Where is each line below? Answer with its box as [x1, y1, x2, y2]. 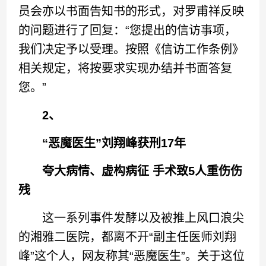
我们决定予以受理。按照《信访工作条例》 [18, 42, 245, 56]
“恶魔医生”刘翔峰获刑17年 [42, 136, 186, 150]
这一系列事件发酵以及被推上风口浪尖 [18, 211, 245, 224]
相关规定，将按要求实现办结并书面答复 [18, 61, 233, 75]
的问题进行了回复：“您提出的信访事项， [18, 23, 237, 37]
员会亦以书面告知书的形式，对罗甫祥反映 [18, 4, 245, 18]
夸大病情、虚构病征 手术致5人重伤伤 [42, 164, 243, 178]
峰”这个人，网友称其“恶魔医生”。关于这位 [18, 249, 245, 262]
